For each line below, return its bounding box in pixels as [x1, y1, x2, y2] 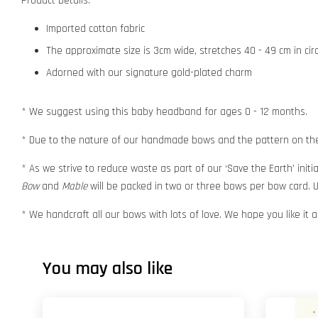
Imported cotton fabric [46, 21, 145, 35]
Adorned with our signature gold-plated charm [46, 65, 252, 79]
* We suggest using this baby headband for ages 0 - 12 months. [21, 104, 307, 119]
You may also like [43, 256, 172, 280]
